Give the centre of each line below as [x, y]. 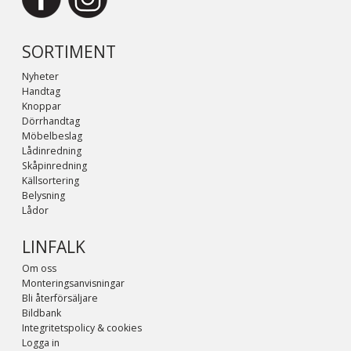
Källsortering [51, 181]
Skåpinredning [54, 166]
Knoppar [42, 107]
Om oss [39, 268]
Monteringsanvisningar [73, 283]
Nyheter [40, 77]
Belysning [43, 196]
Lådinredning [52, 151]
